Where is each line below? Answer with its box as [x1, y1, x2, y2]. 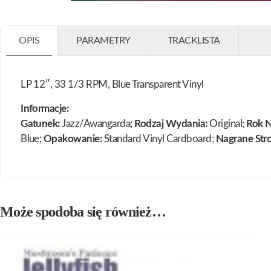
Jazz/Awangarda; [59, 119, 135, 129]
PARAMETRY [76, 36, 131, 46]
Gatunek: [21, 119, 60, 129]
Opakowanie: [43, 134, 102, 145]
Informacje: [21, 103, 69, 114]
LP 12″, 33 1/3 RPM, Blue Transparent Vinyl [21, 79, 204, 90]
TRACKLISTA [167, 36, 220, 46]
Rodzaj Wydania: [134, 119, 207, 129]
